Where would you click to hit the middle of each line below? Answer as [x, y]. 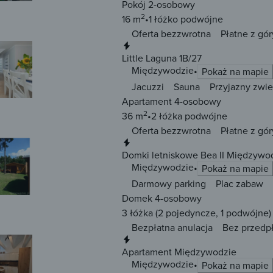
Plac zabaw [239, 184]
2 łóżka [167, 116]
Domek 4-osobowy [162, 198]
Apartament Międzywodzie [179, 252]
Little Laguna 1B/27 [162, 58]
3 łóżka [137, 213]
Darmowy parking [169, 184]
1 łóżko [163, 19]
